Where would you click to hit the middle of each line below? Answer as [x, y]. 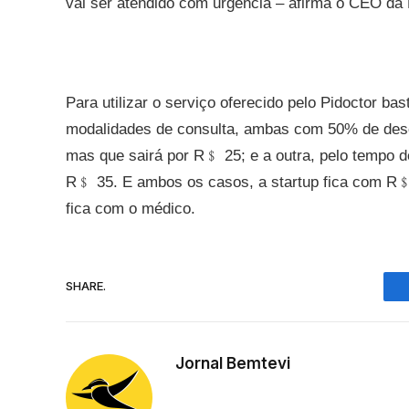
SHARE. [86, 286]
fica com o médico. [131, 208]
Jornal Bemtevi [233, 363]
